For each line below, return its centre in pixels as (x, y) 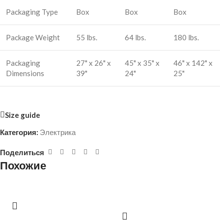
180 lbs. (186, 37)
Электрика (58, 132)
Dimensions (25, 73)
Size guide (23, 115)
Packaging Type (32, 12)
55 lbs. (87, 37)
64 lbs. (135, 37)
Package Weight (33, 37)
